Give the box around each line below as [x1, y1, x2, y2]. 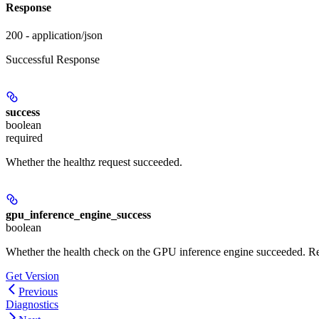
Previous [19, 286, 58, 298]
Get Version [6, 270, 59, 283]
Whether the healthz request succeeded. [6, 156, 182, 169]
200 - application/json [6, 29, 103, 42]
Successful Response [6, 53, 100, 66]
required [6, 132, 43, 145]
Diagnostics [6, 298, 58, 311]
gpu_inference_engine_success [6, 209, 151, 221]
